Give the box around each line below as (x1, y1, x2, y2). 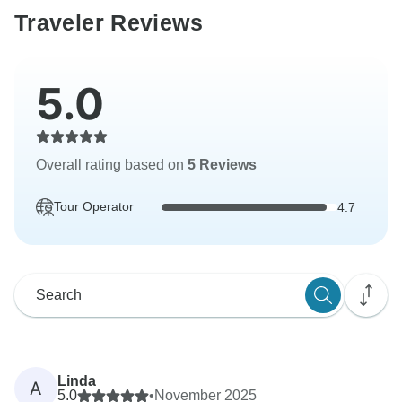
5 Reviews (188, 157, 257, 173)
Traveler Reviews (14, 10, 203, 36)
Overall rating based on (36, 157, 188, 173)
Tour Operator (54, 199, 134, 214)
